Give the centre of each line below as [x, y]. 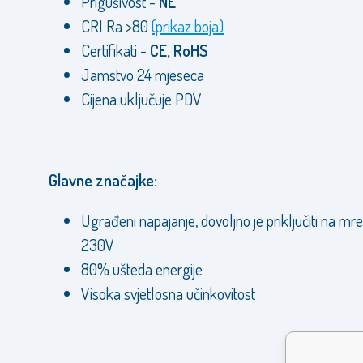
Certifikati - [115, 50]
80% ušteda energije [142, 269]
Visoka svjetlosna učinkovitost [168, 293]
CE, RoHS [179, 50]
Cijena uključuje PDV [141, 99]
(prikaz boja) [188, 26]
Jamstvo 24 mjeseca [143, 75]
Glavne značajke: [103, 180]
